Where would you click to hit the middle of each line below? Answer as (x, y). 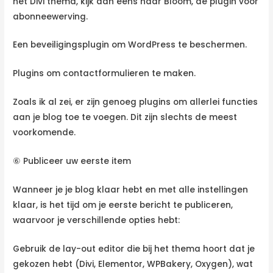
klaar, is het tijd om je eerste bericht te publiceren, (123, 205)
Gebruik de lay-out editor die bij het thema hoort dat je (134, 249)
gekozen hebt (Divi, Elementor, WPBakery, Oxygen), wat (133, 264)
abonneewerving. (51, 16)
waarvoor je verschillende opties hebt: (97, 220)
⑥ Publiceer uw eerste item (72, 161)
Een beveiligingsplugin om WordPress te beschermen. (130, 45)
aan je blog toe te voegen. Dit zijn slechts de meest (125, 118)
